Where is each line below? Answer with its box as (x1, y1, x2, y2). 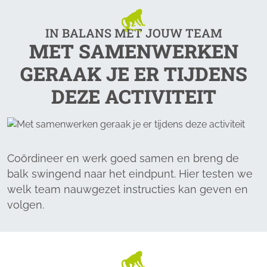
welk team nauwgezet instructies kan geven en (7, 183, 248, 195)
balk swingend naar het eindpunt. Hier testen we (7, 167, 253, 180)
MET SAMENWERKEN (29, 38, 238, 64)
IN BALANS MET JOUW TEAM (45, 25, 222, 41)
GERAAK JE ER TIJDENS (20, 61, 247, 86)
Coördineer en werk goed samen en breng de (7, 152, 239, 164)
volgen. (7, 198, 44, 211)
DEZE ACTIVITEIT (51, 83, 216, 109)
